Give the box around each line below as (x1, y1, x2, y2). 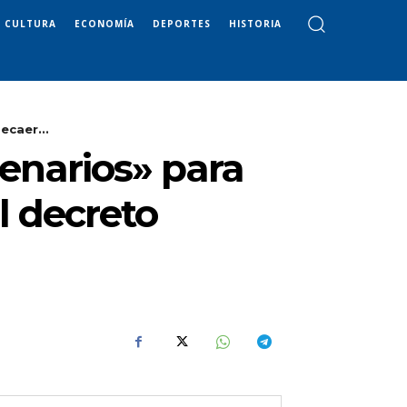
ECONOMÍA (74, 16, 134, 30)
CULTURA (5, 16, 56, 30)
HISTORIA (229, 16, 282, 30)
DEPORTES (153, 16, 211, 30)
